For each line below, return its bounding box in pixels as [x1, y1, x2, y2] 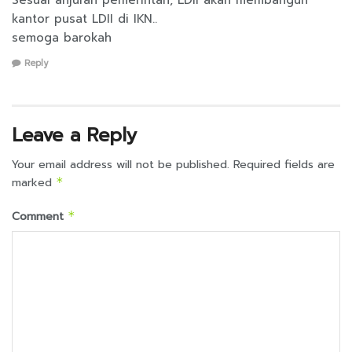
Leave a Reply [12, 121, 137, 150]
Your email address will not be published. [12, 156, 229, 174]
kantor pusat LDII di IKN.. [12, 9, 157, 27]
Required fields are [233, 156, 335, 174]
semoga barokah [12, 28, 112, 46]
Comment [12, 208, 68, 225]
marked [12, 174, 56, 192]
